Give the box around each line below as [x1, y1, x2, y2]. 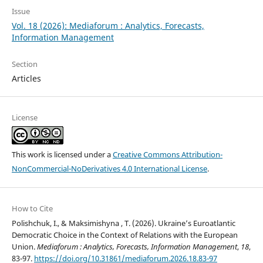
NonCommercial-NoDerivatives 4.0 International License [11, 163, 207, 174]
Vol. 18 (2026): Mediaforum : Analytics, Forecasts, [11, 19, 204, 31]
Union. [11, 241, 37, 252]
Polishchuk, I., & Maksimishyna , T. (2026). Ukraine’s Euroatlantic [11, 218, 235, 229]
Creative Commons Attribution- [112, 149, 222, 160]
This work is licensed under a [11, 149, 113, 160]
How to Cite [11, 203, 53, 214]
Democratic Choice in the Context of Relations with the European [11, 230, 238, 241]
